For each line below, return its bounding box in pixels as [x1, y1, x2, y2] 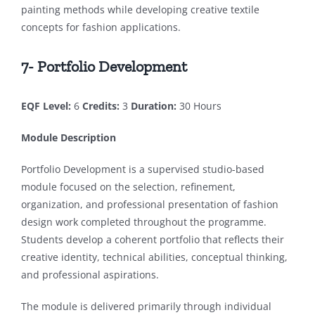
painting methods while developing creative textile [20, 2, 259, 16]
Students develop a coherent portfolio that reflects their [20, 233, 284, 247]
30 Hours [176, 99, 221, 113]
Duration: [130, 99, 176, 113]
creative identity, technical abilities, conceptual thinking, [20, 250, 288, 264]
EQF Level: [20, 99, 71, 113]
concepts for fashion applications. [20, 20, 181, 34]
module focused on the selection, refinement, [20, 180, 236, 194]
